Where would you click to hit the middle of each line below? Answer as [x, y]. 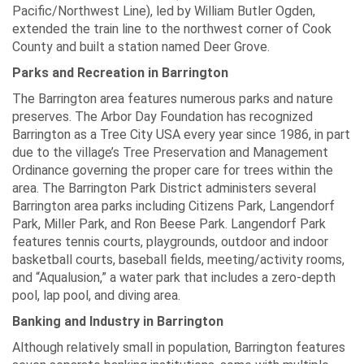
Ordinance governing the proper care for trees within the [173, 170]
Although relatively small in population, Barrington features [179, 347]
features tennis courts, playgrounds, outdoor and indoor [170, 242]
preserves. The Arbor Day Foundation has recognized [162, 117]
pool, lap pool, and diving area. [96, 295]
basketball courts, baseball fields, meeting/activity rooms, [178, 260]
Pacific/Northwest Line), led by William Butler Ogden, [164, 11]
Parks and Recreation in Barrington [120, 73]
